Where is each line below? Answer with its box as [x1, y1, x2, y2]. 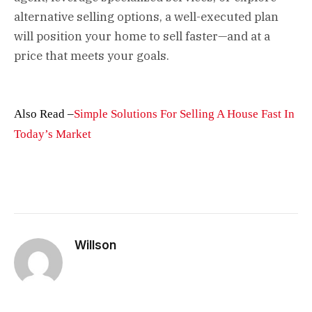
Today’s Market [14, 127, 91, 141]
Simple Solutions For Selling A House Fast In [74, 107, 295, 120]
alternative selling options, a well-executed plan [14, 8, 279, 24]
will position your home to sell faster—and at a [14, 28, 270, 44]
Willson [75, 237, 116, 252]
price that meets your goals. [14, 47, 169, 63]
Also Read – [14, 107, 74, 120]
